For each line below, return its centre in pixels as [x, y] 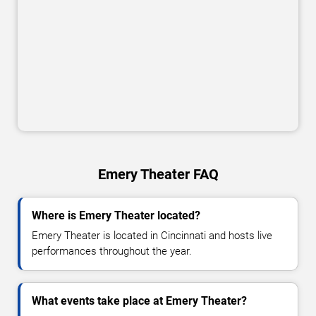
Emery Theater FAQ [158, 175]
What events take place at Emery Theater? [139, 301]
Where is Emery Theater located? [116, 216]
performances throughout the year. [112, 251]
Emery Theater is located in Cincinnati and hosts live [152, 236]
